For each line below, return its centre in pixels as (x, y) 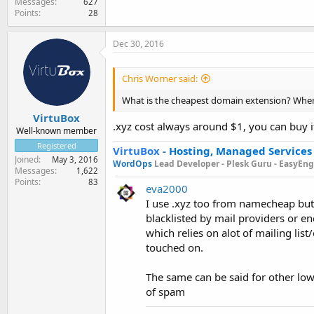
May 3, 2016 (75, 159)
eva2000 (167, 189)
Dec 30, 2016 (138, 43)
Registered (56, 145)
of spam (165, 292)
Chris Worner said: (160, 78)
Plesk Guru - (253, 164)
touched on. (175, 247)
